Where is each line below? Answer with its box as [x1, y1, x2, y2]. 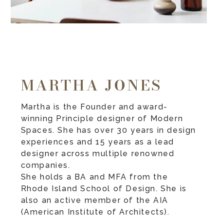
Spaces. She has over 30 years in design [20, 126, 196, 135]
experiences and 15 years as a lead [20, 137, 174, 147]
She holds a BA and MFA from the [20, 172, 168, 182]
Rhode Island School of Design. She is [20, 184, 187, 194]
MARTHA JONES [20, 74, 162, 97]
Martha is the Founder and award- [20, 102, 168, 112]
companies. [20, 161, 71, 170]
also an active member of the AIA [20, 196, 168, 205]
